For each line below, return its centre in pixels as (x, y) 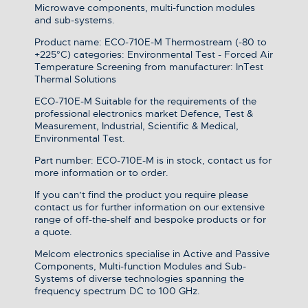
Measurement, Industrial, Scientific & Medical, (136, 126)
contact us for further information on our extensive (150, 207)
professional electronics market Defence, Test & (144, 114)
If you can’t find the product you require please (141, 195)
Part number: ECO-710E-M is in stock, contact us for (153, 161)
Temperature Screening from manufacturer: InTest (149, 67)
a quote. (53, 232)
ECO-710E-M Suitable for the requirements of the (145, 101)
